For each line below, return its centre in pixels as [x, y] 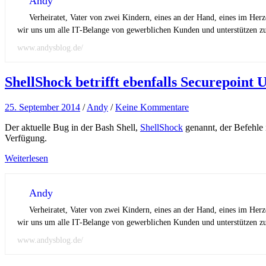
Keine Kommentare [152, 107]
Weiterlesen [26, 159]
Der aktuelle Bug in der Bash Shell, [72, 128]
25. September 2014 [42, 107]
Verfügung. [26, 138]
